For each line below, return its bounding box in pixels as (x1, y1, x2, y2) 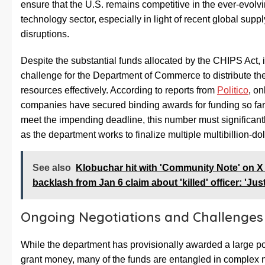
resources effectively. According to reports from (21, 85, 217, 96)
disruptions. (21, 29, 69, 40)
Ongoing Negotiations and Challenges (21, 209, 263, 226)
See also (33, 163, 71, 173)
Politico (217, 85, 248, 96)
